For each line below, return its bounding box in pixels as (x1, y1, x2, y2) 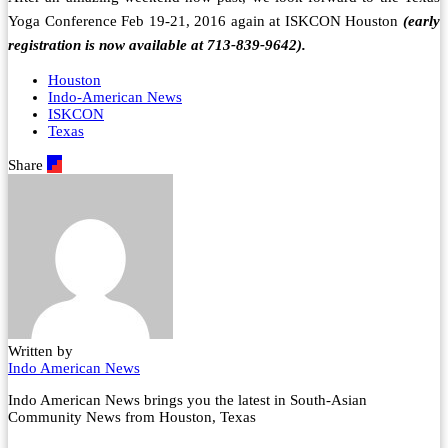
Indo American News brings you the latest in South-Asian (8, 392, 367, 409)
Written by (8, 343, 73, 360)
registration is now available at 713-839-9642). (8, 37, 306, 54)
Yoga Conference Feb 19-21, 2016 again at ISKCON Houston (8, 13, 403, 30)
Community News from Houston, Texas (8, 409, 256, 426)
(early (403, 13, 440, 30)
